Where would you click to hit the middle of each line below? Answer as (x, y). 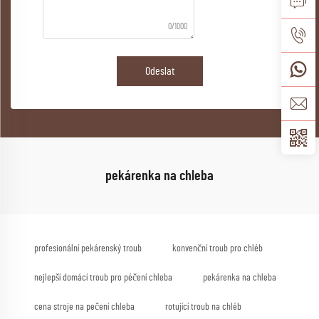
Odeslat (159, 71)
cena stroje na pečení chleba (84, 307)
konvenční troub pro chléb (218, 248)
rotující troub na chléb (203, 307)
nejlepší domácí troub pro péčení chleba (103, 277)
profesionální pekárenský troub (88, 248)
